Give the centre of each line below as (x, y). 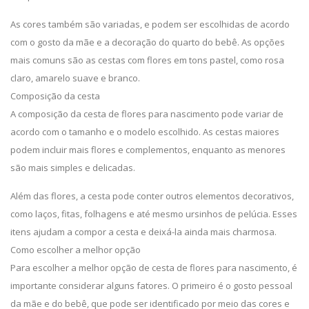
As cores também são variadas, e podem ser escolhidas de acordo (150, 24)
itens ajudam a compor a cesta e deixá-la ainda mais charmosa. (143, 232)
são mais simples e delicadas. (73, 168)
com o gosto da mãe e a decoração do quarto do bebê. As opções (148, 42)
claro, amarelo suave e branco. (75, 78)
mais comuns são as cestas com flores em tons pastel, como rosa (147, 60)
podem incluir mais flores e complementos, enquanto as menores (148, 150)
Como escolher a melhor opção (76, 250)
